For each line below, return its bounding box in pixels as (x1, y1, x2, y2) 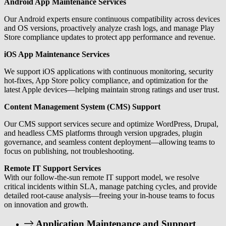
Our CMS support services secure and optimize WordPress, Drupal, (4, 119, 218, 128)
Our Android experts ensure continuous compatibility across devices (4, 14, 220, 23)
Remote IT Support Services (4, 163, 101, 173)
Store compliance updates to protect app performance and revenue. (4, 32, 215, 41)
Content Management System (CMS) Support (4, 102, 160, 111)
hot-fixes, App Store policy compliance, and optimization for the (4, 76, 208, 85)
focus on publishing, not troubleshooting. (4, 146, 134, 155)
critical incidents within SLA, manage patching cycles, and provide (4, 182, 217, 191)
